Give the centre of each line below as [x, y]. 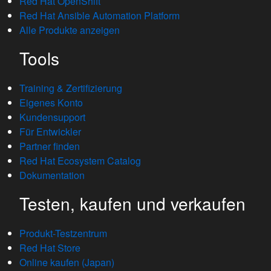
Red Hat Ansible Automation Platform [100, 15]
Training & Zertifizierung [71, 88]
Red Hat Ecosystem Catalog [80, 161]
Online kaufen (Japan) [67, 262]
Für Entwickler [50, 132]
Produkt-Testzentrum [63, 233]
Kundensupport [52, 117]
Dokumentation [52, 175]
